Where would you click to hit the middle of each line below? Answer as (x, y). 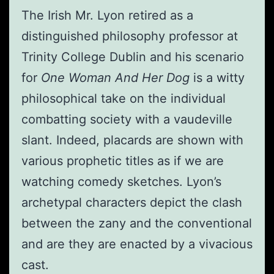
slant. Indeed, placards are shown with (132, 140)
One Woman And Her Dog (115, 78)
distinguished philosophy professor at (130, 36)
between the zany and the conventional (137, 224)
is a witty (217, 78)
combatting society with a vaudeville (127, 120)
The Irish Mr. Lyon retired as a (107, 16)
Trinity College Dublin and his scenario (133, 57)
